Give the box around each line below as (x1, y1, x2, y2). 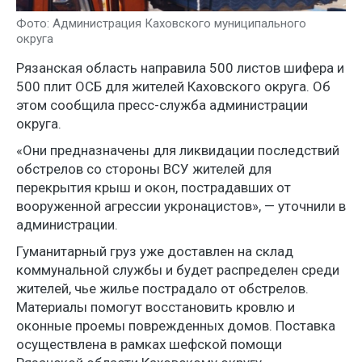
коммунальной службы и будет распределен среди (16, 261, 339, 278)
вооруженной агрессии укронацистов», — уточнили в (16, 197, 346, 214)
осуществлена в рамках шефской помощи (16, 335, 282, 352)
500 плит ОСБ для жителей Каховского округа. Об (16, 78, 330, 95)
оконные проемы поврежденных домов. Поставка (16, 317, 335, 334)
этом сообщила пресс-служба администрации (16, 96, 308, 113)
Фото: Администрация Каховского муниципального (16, 15, 306, 31)
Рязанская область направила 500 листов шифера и (16, 59, 344, 76)
